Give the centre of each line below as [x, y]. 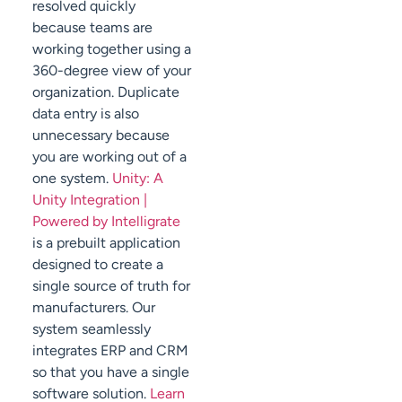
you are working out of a [109, 156]
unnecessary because [101, 135]
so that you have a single [111, 371]
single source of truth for [111, 285]
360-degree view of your [112, 70]
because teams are [92, 27]
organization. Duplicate [106, 92]
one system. [72, 178]
